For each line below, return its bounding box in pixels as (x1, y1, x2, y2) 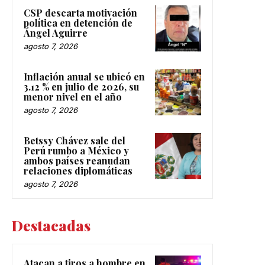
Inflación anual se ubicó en (24, 70, 145, 83)
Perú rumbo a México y (24, 144, 129, 157)
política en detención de (24, 16, 132, 29)
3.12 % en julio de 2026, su (24, 80, 139, 93)
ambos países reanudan (24, 154, 130, 167)
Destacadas (12, 215, 91, 235)
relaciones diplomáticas (24, 164, 132, 177)
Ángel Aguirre (24, 26, 88, 39)
